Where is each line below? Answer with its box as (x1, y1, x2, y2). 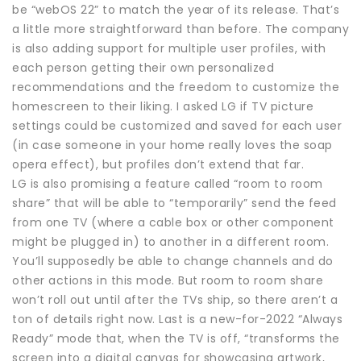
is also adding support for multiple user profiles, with (12, 39, 326, 56)
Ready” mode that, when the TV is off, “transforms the (12, 330, 340, 346)
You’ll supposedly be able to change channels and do (12, 252, 334, 269)
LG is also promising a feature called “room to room (12, 175, 323, 192)
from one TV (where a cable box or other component (12, 214, 334, 230)
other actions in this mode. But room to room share (12, 272, 323, 288)
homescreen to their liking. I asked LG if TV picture (12, 98, 313, 114)
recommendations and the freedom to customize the (12, 78, 339, 95)
